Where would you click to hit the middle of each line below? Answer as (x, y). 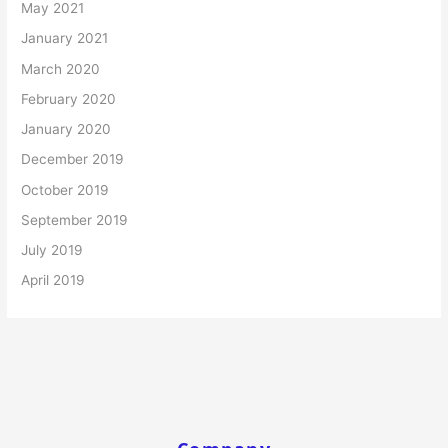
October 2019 (65, 189)
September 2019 (75, 219)
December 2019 (73, 159)
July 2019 (52, 250)
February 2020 (69, 98)
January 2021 (65, 38)
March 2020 (61, 68)
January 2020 (66, 129)
